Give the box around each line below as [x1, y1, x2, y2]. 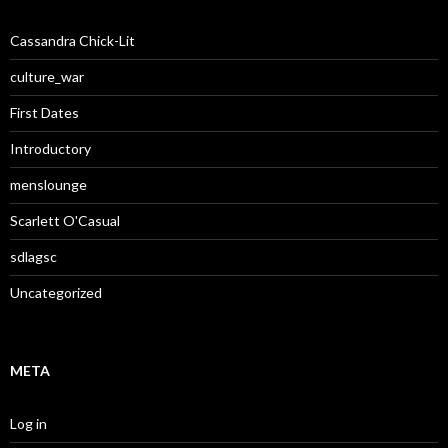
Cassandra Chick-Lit [10, 32, 135, 49]
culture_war [10, 68, 84, 85]
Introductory [10, 140, 91, 157]
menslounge [10, 176, 87, 193]
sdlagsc [10, 248, 57, 265]
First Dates [10, 104, 79, 121]
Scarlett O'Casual [10, 212, 120, 229]
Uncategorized [10, 284, 102, 301]
